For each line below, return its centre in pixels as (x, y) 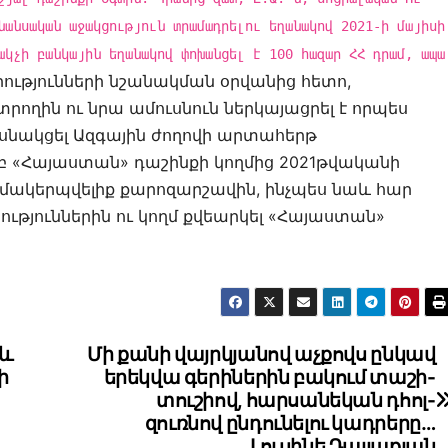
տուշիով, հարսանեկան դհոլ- (295, 400)
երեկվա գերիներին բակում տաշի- (269, 377)
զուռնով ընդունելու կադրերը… (290, 423)
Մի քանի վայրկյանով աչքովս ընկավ (261, 354)
